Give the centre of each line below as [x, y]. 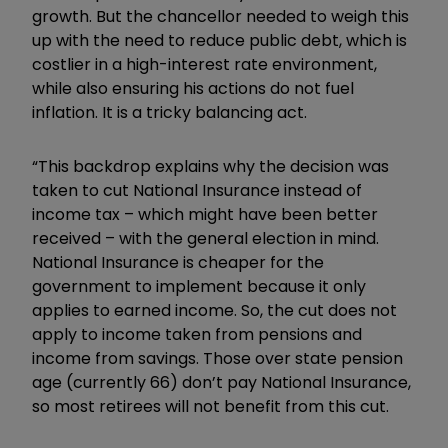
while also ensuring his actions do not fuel [193, 88]
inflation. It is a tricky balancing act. [169, 112]
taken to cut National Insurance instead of [197, 190]
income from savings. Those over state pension [217, 358]
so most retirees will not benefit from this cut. [210, 406]
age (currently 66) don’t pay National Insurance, [221, 382]
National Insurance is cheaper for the [178, 262]
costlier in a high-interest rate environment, [204, 64]
